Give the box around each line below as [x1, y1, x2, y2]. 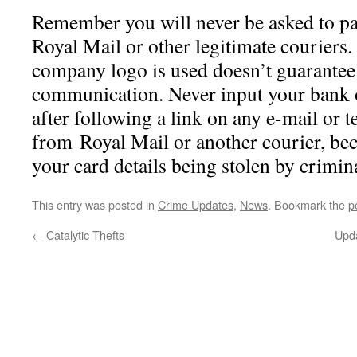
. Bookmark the [268, 196, 348, 213]
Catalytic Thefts [43, 226, 124, 243]
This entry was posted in [32, 196, 158, 213]
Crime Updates [158, 196, 233, 213]
